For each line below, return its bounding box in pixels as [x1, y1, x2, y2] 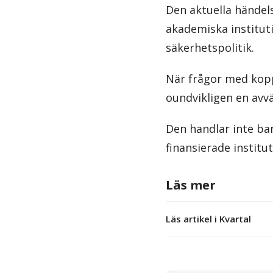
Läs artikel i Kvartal [166, 212, 251, 225]
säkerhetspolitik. [166, 40, 254, 55]
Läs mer [166, 176, 216, 193]
